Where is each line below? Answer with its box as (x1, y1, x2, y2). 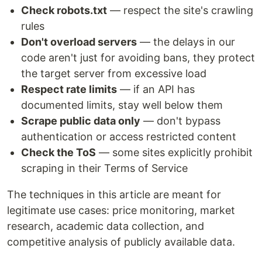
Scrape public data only (21, 115, 140, 127)
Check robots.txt (21, 4, 107, 17)
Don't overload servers (21, 36, 137, 49)
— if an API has (117, 83, 195, 96)
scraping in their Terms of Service (21, 162, 188, 175)
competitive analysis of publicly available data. (7, 236, 235, 249)
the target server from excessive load (21, 67, 206, 80)
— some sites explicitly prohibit (96, 146, 253, 159)
